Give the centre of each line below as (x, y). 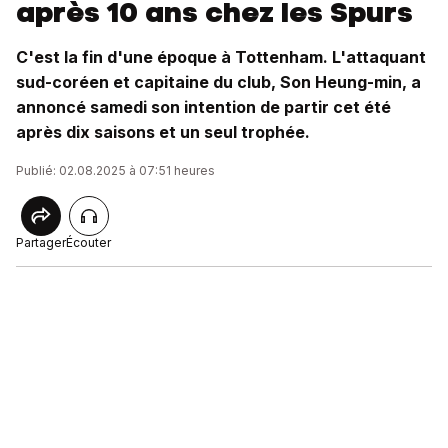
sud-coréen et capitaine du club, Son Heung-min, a (218, 82)
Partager (41, 242)
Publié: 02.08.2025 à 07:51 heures (115, 170)
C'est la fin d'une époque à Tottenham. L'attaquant (221, 57)
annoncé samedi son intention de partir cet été (203, 107)
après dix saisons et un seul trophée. (163, 132)
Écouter (88, 242)
